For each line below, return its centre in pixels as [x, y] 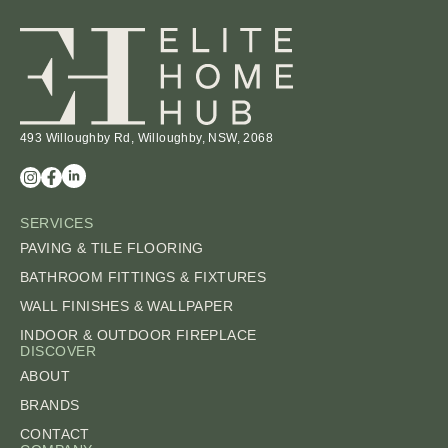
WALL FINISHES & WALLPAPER [126, 305]
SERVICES [57, 222]
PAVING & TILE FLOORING [112, 247]
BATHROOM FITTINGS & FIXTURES [143, 276]
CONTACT [55, 433]
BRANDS [50, 404]
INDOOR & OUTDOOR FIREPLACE [138, 334]
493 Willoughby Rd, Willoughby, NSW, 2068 [146, 137]
